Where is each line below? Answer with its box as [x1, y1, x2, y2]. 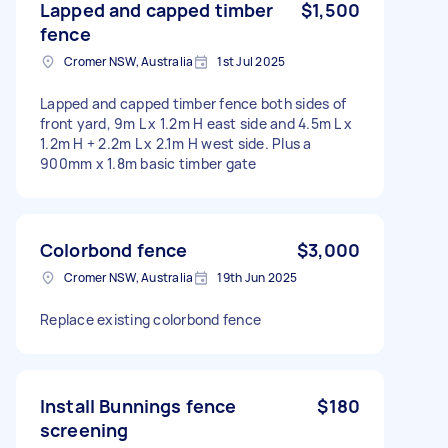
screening [40, 417, 129, 442]
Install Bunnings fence [40, 393, 237, 418]
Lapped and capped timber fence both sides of [40, 93, 346, 113]
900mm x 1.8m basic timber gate [40, 153, 257, 173]
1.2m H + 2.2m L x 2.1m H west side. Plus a [40, 133, 312, 153]
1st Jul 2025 [217, 52, 286, 70]
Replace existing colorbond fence [40, 309, 261, 329]
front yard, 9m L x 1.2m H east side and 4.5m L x [40, 113, 352, 133]
